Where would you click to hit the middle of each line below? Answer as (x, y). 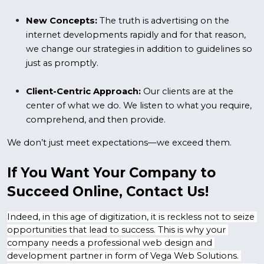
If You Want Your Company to (111, 173)
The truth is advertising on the (164, 21)
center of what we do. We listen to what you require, (139, 105)
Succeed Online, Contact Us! (108, 192)
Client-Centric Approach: (83, 91)
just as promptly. (62, 63)
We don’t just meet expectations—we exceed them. (119, 143)
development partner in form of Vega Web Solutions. (123, 256)
